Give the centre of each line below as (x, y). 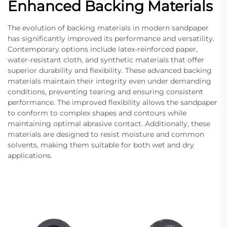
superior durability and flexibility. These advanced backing (110, 70)
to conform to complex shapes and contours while (97, 113)
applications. (30, 155)
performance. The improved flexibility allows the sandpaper (112, 102)
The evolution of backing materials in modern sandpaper (108, 28)
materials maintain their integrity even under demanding (109, 81)
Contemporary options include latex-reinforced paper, (103, 49)
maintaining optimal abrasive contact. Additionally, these (109, 123)
